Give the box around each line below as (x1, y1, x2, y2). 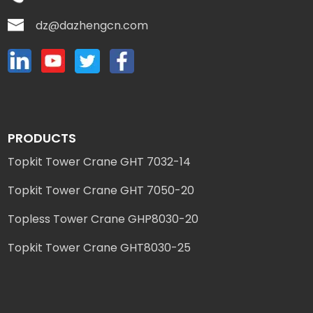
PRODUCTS (8, 129, 77, 147)
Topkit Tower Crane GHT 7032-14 (8, 153, 191, 170)
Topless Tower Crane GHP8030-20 (8, 210, 199, 227)
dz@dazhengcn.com (36, 17, 149, 34)
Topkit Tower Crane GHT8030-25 (8, 239, 191, 256)
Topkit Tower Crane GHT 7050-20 (8, 182, 195, 198)
